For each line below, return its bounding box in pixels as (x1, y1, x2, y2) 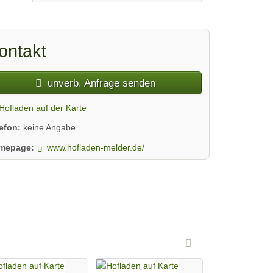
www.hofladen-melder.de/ (47, 142, 145, 152)
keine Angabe (23, 122, 76, 133)
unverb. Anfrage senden (44, 77, 156, 90)
